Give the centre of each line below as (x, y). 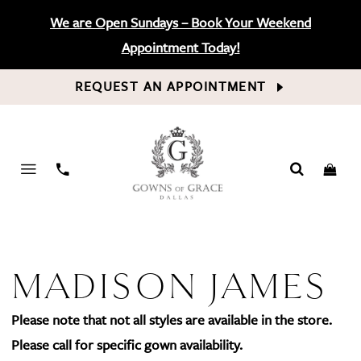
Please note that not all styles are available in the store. (172, 320)
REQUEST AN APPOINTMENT (173, 87)
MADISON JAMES (170, 287)
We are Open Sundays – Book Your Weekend (180, 22)
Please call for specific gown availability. (129, 345)
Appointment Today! (180, 47)
